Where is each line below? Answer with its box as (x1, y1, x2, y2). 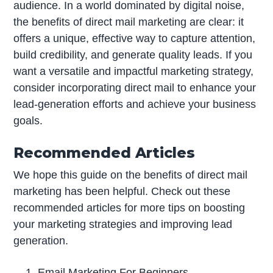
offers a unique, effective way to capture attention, (13, 32, 256, 45)
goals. (13, 115, 43, 127)
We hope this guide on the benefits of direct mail (13, 168, 248, 181)
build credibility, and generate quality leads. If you (13, 49, 253, 62)
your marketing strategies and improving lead (13, 218, 233, 230)
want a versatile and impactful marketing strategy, (13, 65, 254, 78)
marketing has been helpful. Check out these (13, 185, 231, 197)
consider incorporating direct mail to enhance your (13, 82, 257, 94)
